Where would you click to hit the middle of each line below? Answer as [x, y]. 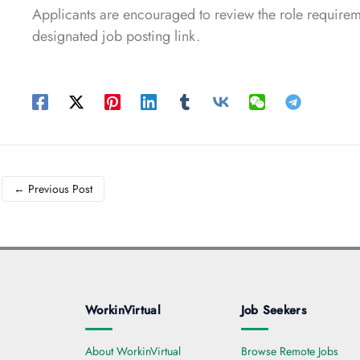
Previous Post [59, 188]
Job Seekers [273, 310]
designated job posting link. [116, 36]
